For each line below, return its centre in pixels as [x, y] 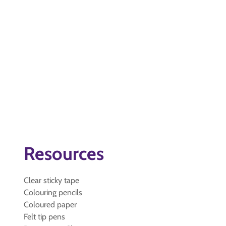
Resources [64, 153]
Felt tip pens [44, 217]
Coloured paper [50, 205]
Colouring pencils [53, 192]
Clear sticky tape [51, 180]
